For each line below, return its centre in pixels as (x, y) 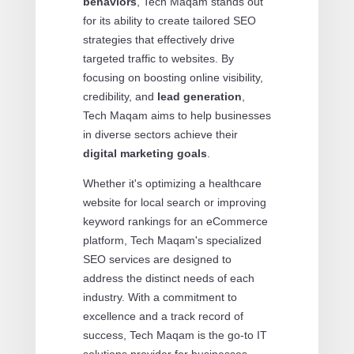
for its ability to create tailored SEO (169, 20)
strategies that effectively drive (158, 39)
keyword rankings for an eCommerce (175, 221)
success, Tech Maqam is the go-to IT (175, 335)
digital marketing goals (145, 153)
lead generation (199, 96)
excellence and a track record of (163, 316)
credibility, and (120, 96)
